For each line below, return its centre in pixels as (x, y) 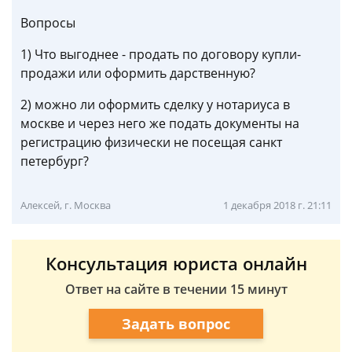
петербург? (55, 161)
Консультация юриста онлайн (176, 263)
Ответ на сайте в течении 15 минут (176, 289)
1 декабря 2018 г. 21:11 (277, 205)
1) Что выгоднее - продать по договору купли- (161, 54)
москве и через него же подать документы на (160, 123)
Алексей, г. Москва (66, 205)
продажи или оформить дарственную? (138, 73)
